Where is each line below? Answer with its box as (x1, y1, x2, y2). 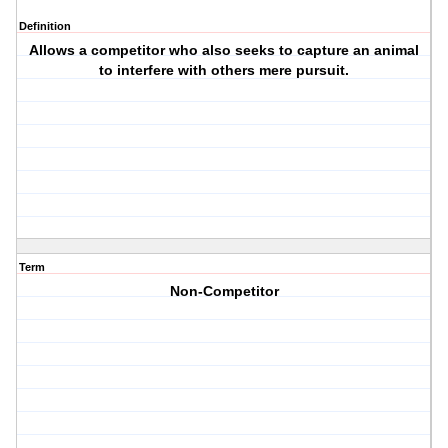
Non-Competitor (169, 283, 279, 300)
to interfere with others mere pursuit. (99, 62, 350, 79)
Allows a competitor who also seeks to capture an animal (29, 42, 420, 59)
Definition (19, 20, 71, 33)
